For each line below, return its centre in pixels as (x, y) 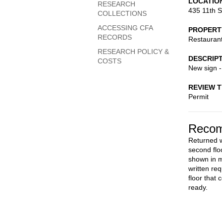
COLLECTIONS (122, 13)
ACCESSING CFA (125, 28)
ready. (198, 187)
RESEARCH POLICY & (133, 52)
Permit (198, 97)
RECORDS (115, 37)
